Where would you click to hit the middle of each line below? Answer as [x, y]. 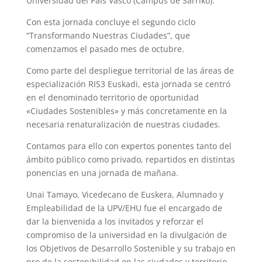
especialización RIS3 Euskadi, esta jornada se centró [128, 84]
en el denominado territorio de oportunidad [112, 98]
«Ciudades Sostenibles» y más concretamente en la [126, 111]
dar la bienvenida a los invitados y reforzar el [115, 222]
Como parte [49, 71]
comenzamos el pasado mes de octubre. [105, 49]
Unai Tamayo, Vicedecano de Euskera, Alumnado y [125, 195]
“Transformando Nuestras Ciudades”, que [108, 36]
